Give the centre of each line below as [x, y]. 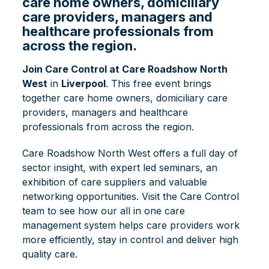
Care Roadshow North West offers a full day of [130, 153]
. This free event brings [159, 83]
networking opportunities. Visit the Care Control [131, 196]
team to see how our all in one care [104, 210]
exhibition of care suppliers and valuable [115, 182]
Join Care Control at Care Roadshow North [125, 69]
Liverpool [84, 83]
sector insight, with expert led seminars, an [120, 167]
